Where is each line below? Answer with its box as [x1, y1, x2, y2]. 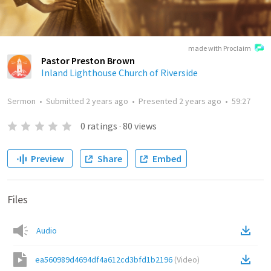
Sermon [7, 96, 36, 106]
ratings [87, 120, 117, 132]
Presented [139, 96, 179, 106]
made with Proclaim [188, 44, 251, 53]
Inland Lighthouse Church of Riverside [41, 67, 198, 79]
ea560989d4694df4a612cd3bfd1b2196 [35, 254, 172, 265]
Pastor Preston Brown [41, 54, 135, 67]
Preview [30, 152, 64, 165]
